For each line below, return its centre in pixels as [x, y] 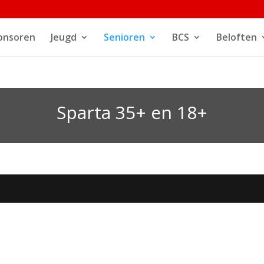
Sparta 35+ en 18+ [132, 112]
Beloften [236, 37]
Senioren [124, 37]
